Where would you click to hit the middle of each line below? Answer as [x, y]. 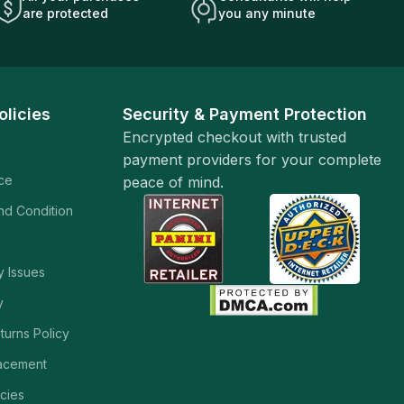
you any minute [266, 13]
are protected [65, 13]
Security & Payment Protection [245, 114]
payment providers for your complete [252, 160]
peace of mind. [174, 182]
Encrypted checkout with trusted [235, 137]
